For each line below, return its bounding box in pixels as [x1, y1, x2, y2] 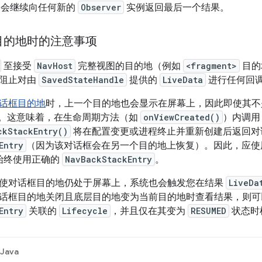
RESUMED [191, 205, 226, 216]
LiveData [163, 74, 203, 85]
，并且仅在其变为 [111, 205, 188, 217]
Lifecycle [62, 205, 108, 216]
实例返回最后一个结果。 [124, 1, 229, 13]
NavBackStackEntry [65, 153, 152, 165]
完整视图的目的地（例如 [75, 60, 183, 72]
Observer [81, 1, 121, 13]
